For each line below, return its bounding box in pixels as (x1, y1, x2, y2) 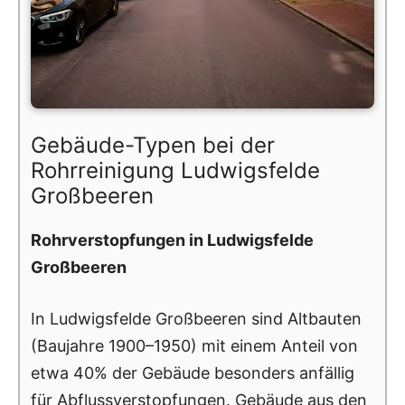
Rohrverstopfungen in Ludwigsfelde (31, 230, 314, 250)
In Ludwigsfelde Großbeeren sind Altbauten (31, 308, 362, 328)
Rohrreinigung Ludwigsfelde (31, 156, 320, 184)
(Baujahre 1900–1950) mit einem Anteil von (31, 335, 358, 355)
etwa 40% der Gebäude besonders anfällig (31, 363, 354, 382)
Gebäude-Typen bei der (31, 131, 275, 158)
